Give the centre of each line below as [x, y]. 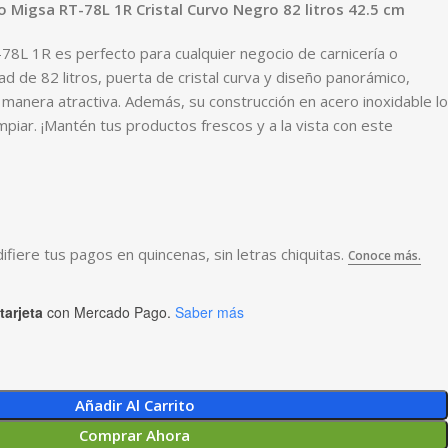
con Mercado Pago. [107, 311]
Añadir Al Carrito [134, 405]
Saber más [209, 311]
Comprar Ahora [134, 435]
